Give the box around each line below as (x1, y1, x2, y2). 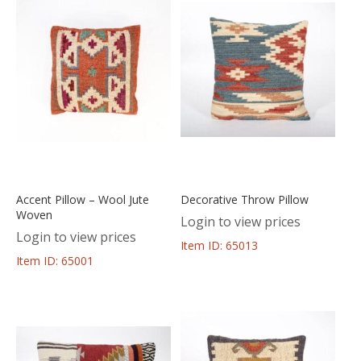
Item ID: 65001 (16, 252, 93, 268)
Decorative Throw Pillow (180, 191, 309, 207)
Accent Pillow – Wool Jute (16, 191, 149, 207)
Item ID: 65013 (180, 237, 258, 253)
